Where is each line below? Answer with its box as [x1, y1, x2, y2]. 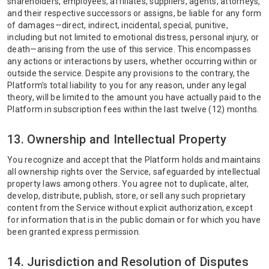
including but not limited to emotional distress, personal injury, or [7, 32, 259, 42]
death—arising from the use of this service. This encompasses [7, 44, 251, 54]
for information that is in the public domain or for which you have [7, 215, 261, 225]
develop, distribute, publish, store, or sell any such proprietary [7, 191, 246, 201]
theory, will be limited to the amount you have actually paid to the [7, 92, 261, 102]
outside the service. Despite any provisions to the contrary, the [7, 68, 250, 78]
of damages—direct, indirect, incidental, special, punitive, [7, 20, 228, 30]
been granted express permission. [7, 227, 141, 237]
